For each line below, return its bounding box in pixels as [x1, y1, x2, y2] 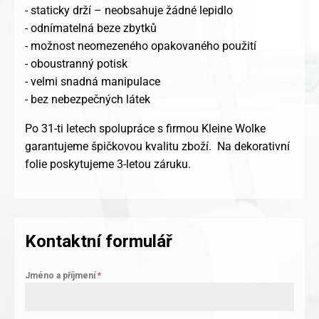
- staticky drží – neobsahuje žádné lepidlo [25, 4, 233, 18]
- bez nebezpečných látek [25, 93, 150, 107]
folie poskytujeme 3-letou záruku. [25, 157, 191, 172]
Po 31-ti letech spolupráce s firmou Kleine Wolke [25, 122, 266, 136]
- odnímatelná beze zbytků [25, 21, 157, 36]
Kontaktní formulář [25, 231, 172, 252]
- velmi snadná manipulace [25, 75, 160, 89]
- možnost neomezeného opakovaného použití [25, 39, 256, 53]
